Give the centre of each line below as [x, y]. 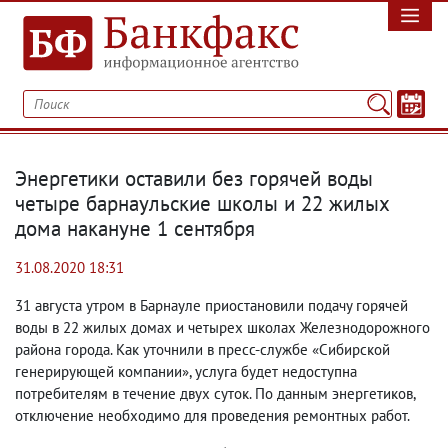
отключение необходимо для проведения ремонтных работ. [212, 415]
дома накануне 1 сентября [135, 228]
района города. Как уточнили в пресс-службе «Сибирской [202, 349]
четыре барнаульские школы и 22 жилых [202, 203]
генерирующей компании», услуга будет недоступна [186, 371]
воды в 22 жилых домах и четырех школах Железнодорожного [222, 327]
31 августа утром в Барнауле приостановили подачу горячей [211, 305]
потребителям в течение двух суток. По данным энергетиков [214, 393]
